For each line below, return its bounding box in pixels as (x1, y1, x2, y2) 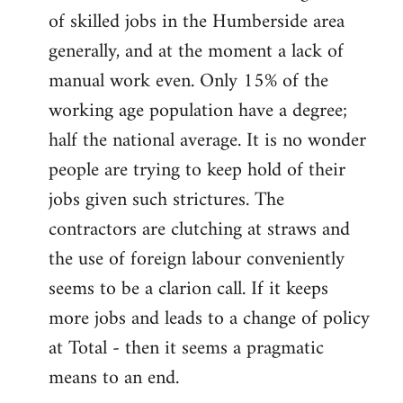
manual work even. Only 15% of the (49, 63, 328, 99)
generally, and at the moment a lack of (49, 33, 344, 69)
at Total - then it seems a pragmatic (49, 330, 324, 366)
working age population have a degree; (49, 93, 347, 129)
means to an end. (49, 360, 179, 396)
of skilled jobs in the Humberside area (49, 4, 345, 40)
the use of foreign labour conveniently (49, 241, 345, 277)
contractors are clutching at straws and (49, 211, 350, 247)
